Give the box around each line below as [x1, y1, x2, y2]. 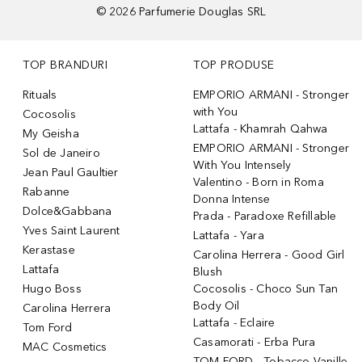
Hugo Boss [23, 281, 82, 296]
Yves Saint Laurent [23, 223, 120, 238]
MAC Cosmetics [23, 339, 107, 354]
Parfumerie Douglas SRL [139, 4, 267, 19]
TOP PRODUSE [193, 57, 275, 72]
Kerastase [23, 242, 75, 257]
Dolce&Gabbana [23, 204, 112, 218]
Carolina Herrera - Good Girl [193, 247, 345, 262]
